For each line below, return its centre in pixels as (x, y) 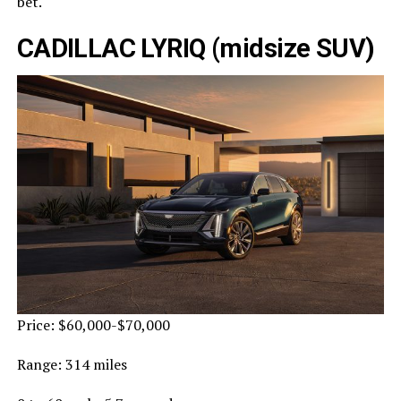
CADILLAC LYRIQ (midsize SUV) (196, 48)
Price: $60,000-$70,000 (93, 324)
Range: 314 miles (72, 364)
